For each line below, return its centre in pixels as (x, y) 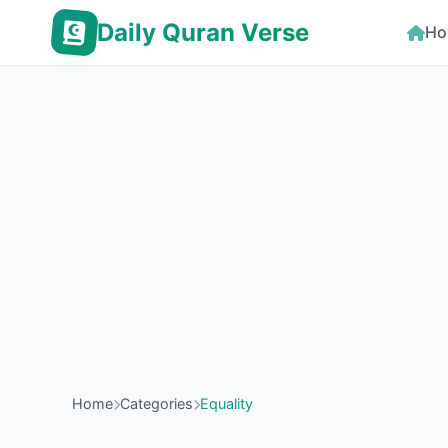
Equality (226, 403)
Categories (156, 403)
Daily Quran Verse (203, 32)
